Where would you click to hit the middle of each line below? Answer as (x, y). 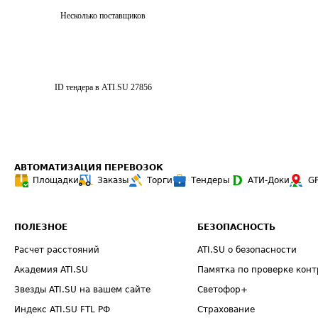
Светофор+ (223, 290)
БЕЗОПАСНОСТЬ (237, 227)
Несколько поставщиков (103, 16)
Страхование (226, 309)
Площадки (56, 180)
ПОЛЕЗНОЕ (41, 227)
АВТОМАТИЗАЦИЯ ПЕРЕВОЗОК (89, 168)
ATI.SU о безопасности (247, 250)
